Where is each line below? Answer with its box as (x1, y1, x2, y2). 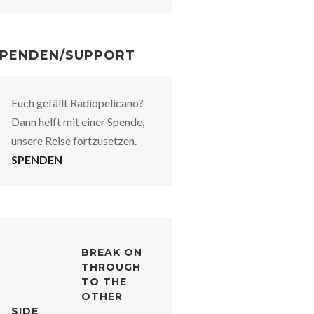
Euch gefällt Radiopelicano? (11, 95, 144, 109)
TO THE (81, 275, 127, 288)
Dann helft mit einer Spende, (11, 114, 144, 128)
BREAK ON (81, 245, 142, 259)
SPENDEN (11, 152, 62, 166)
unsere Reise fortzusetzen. (11, 133, 137, 147)
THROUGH (81, 260, 141, 273)
